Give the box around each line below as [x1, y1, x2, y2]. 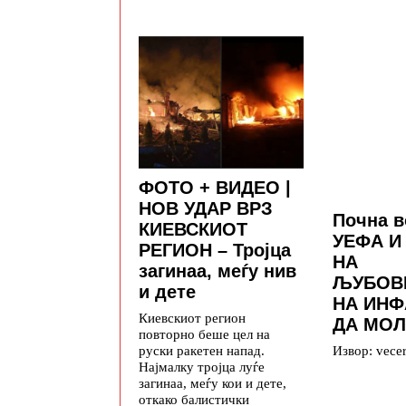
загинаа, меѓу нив [139, 260, 296, 281]
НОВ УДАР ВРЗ [139, 198, 273, 218]
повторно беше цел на [139, 325, 270, 342]
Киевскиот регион [139, 309, 246, 325]
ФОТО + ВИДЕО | [139, 177, 291, 198]
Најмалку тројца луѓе [139, 358, 265, 374]
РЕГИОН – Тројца [139, 239, 291, 260]
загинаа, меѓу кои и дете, [139, 374, 286, 391]
